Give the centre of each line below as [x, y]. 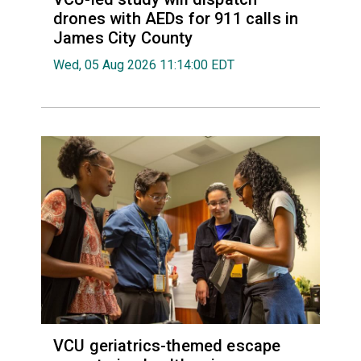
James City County [123, 38]
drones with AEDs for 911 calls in [176, 19]
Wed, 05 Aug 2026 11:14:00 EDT [143, 65]
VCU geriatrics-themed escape [167, 345]
